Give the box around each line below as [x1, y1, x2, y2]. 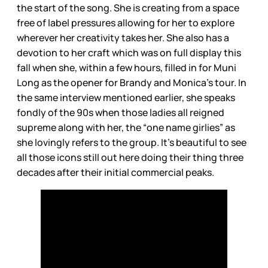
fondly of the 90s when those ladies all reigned [17, 105, 224, 119]
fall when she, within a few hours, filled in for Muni [17, 60, 236, 74]
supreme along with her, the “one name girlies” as [17, 120, 235, 134]
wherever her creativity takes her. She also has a [17, 31, 229, 44]
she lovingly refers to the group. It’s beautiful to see [17, 135, 246, 149]
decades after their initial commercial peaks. [17, 165, 214, 179]
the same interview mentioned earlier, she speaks [17, 90, 235, 104]
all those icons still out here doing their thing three [17, 150, 243, 164]
